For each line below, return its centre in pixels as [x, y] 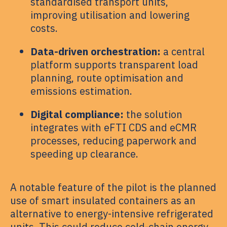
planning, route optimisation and [107, 78]
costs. [44, 28]
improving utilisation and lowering [110, 15]
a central [183, 51]
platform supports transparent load [114, 64]
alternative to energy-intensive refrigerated [112, 213]
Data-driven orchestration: [96, 51]
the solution [153, 114]
